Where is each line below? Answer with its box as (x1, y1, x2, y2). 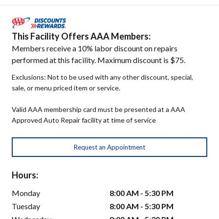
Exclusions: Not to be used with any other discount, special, (12, 73, 193, 82)
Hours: (12, 170, 38, 181)
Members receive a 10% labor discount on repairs (12, 44, 177, 53)
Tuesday (12, 201, 40, 211)
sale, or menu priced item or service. (12, 84, 120, 92)
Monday (12, 188, 40, 198)
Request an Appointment (74, 143, 145, 152)
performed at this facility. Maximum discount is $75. (12, 55, 185, 65)
